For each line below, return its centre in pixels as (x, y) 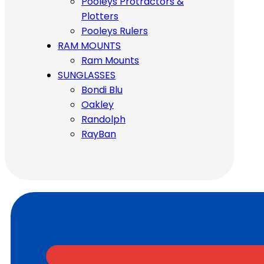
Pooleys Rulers (115, 31)
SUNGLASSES (87, 75)
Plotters (100, 16)
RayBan (99, 134)
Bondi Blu (102, 90)
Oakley (98, 104)
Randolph (103, 119)
